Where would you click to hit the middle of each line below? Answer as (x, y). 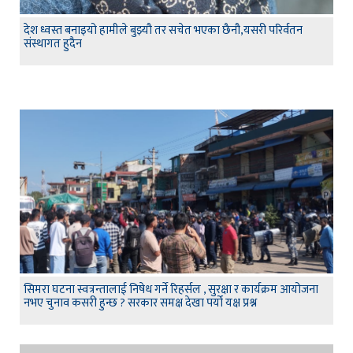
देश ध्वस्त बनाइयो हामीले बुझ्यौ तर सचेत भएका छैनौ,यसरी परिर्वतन (163, 30)
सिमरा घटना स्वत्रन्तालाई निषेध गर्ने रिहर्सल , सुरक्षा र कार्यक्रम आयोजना (171, 289)
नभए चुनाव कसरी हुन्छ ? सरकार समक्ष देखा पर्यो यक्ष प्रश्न (140, 303)
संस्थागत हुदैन (53, 43)
